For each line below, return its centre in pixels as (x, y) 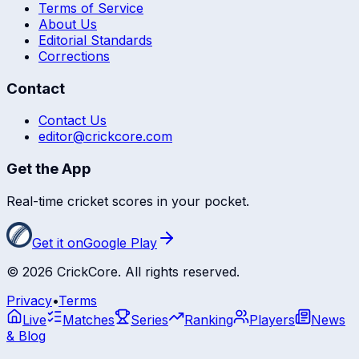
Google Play (120, 242)
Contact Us (73, 121)
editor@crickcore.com (105, 137)
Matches (89, 319)
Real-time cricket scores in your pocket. (128, 201)
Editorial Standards (95, 40)
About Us (68, 24)
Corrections (74, 56)
